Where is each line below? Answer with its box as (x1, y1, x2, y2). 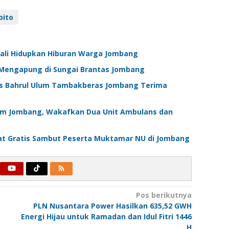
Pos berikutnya (135, 190, 192, 200)
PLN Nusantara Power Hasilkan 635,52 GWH (33, 201, 192, 211)
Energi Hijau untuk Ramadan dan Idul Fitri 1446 (20, 212, 192, 222)
